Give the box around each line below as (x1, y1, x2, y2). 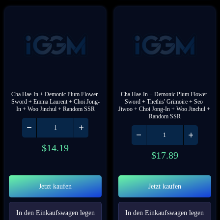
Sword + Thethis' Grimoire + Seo (125, 98, 203, 105)
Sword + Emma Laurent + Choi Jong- (11, 98, 100, 105)
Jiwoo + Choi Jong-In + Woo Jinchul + (118, 106, 210, 112)
